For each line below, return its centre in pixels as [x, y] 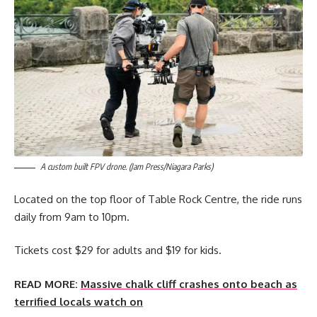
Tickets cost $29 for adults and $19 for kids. [118, 250]
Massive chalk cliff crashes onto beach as [189, 284]
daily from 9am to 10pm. [72, 217]
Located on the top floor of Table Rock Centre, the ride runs [158, 199]
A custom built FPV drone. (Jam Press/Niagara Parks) [127, 167]
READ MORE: [46, 284]
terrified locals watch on [79, 301]
